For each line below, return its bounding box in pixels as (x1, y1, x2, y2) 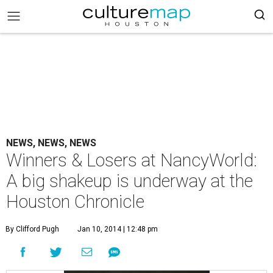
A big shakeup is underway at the (6, 171, 253, 191)
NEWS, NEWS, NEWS (6, 137, 96, 149)
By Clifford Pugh (5, 225, 59, 233)
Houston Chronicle (6, 191, 144, 212)
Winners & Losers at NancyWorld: (6, 150, 257, 171)
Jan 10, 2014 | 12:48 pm (77, 225, 158, 233)
